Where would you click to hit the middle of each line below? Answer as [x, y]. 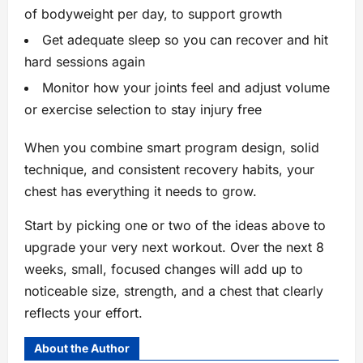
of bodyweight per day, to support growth [153, 14]
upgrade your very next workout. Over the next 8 [174, 248]
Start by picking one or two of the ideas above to [175, 226]
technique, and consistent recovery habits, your [169, 170]
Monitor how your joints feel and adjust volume [186, 88]
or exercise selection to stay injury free [143, 110]
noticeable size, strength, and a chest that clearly [174, 291]
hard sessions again [85, 62]
